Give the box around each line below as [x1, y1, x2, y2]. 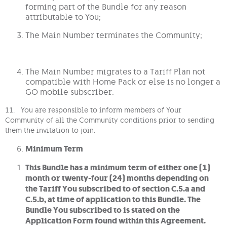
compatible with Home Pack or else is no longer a [25, 77, 220, 87]
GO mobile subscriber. [25, 87, 114, 97]
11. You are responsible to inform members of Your [5, 105, 181, 115]
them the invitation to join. [5, 126, 95, 135]
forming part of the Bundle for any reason [25, 2, 186, 12]
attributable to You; [25, 12, 101, 22]
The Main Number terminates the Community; [25, 30, 202, 41]
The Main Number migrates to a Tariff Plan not [25, 66, 205, 77]
